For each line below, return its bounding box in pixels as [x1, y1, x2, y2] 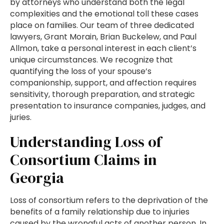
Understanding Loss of [10, 131, 161, 152]
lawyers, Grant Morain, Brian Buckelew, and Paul [10, 31, 196, 43]
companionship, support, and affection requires [10, 77, 196, 89]
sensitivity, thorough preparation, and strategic [10, 88, 195, 100]
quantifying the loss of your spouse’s [10, 65, 151, 77]
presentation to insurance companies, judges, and [10, 100, 205, 112]
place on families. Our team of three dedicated [10, 19, 194, 31]
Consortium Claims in [10, 149, 157, 170]
